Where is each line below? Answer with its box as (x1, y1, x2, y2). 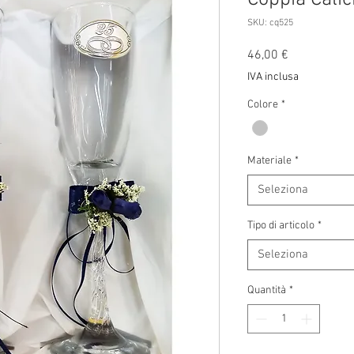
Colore (247, 98, 278, 112)
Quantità (247, 284, 286, 298)
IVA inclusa (247, 70, 299, 85)
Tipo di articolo (247, 219, 314, 233)
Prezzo (288, 47, 323, 63)
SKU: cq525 (247, 17, 293, 29)
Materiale (247, 154, 292, 168)
